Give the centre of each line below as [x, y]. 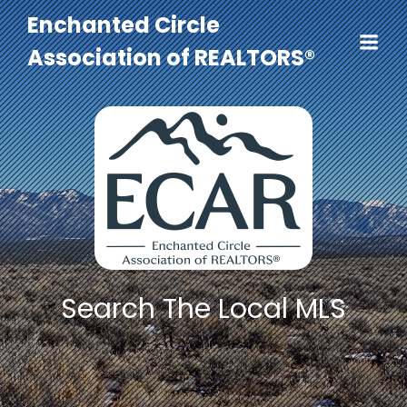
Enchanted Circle [124, 25]
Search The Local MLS [203, 309]
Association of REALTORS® [171, 58]
